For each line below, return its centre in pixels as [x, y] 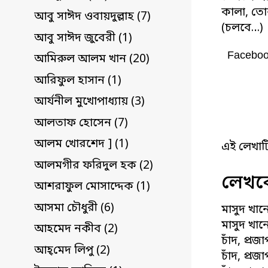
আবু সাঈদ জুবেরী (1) [83, 38]
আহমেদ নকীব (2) [76, 230]
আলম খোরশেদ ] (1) [81, 145]
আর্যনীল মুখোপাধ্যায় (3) [89, 102]
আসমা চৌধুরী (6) [74, 208]
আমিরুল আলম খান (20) [92, 60]
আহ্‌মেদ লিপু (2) [72, 251]
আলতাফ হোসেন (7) [81, 123]
